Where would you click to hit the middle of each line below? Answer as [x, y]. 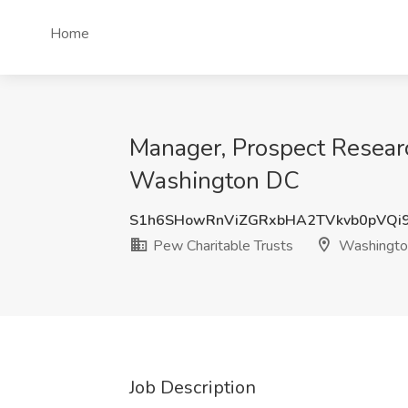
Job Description [193, 388]
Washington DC [214, 181]
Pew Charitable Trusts [221, 246]
